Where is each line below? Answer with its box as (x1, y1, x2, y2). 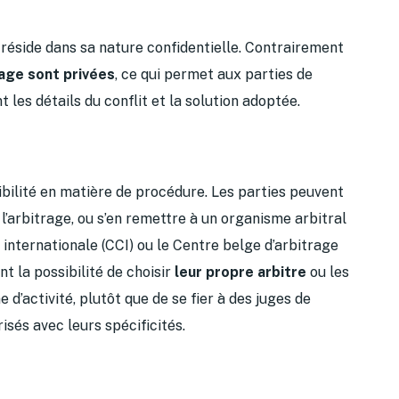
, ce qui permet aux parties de (115, 65, 313, 83)
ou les (306, 263, 349, 281)
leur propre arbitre (175, 263, 306, 281)
